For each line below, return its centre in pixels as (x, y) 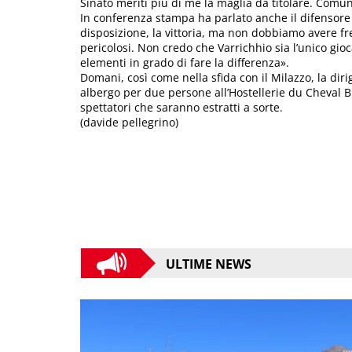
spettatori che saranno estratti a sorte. (181, 108)
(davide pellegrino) (129, 123)
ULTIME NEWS (209, 264)
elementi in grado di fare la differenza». (185, 63)
